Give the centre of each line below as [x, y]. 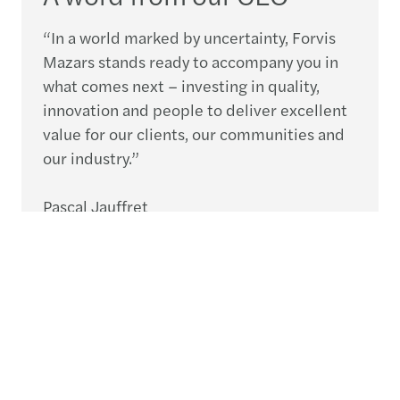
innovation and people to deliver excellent [195, 109]
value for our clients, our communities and [194, 133]
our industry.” [91, 157]
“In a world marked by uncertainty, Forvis [189, 37]
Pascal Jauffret [96, 205]
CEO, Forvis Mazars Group [136, 229]
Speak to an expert [200, 283]
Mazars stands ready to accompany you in [191, 61]
